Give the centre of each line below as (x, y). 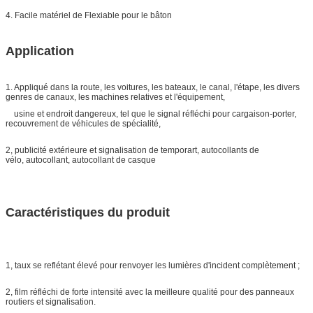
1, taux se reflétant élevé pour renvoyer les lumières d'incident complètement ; (153, 265)
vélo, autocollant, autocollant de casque (81, 160)
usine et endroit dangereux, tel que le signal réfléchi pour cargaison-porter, (151, 114)
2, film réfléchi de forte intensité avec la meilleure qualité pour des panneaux (150, 292)
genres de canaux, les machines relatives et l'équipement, (115, 97)
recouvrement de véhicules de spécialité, (83, 123)
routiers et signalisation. (51, 301)
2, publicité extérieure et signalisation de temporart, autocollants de (132, 150)
